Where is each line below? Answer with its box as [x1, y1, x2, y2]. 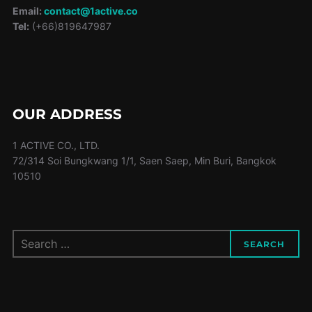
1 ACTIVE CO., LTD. [12, 139, 100, 152]
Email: [12, 5, 44, 17]
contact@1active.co [43, 5, 138, 17]
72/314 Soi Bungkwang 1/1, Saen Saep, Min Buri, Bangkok [12, 155, 276, 167]
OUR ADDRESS [12, 106, 122, 123]
